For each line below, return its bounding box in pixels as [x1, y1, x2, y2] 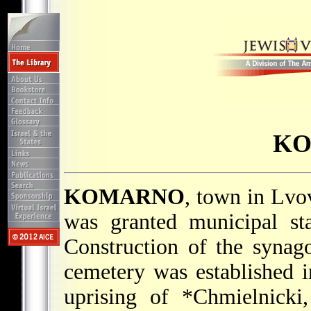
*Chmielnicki [181, 284, 303, 309]
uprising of [64, 284, 182, 309]
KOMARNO [64, 184, 185, 209]
